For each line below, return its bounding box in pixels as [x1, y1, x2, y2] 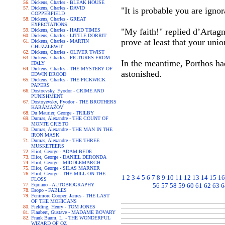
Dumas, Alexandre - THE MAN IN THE [31, 127, 113, 132]
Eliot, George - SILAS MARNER [31, 165, 100, 171]
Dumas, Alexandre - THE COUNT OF [31, 116, 108, 121]
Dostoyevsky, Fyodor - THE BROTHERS [31, 99, 117, 104]
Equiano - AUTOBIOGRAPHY [31, 182, 94, 187]
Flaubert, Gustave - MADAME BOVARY [31, 209, 116, 215]
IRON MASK [31, 132, 59, 138]
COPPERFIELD [31, 11, 65, 16]
